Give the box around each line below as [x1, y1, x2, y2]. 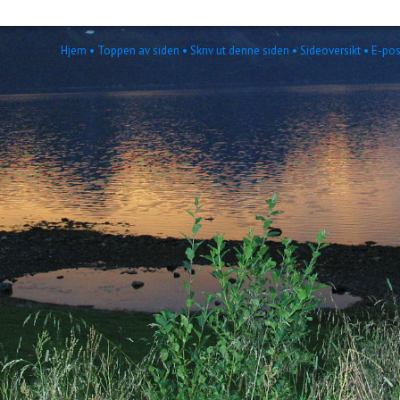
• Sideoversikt [289, 43, 362, 58]
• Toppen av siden [87, 43, 180, 58]
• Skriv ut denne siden [179, 43, 290, 58]
